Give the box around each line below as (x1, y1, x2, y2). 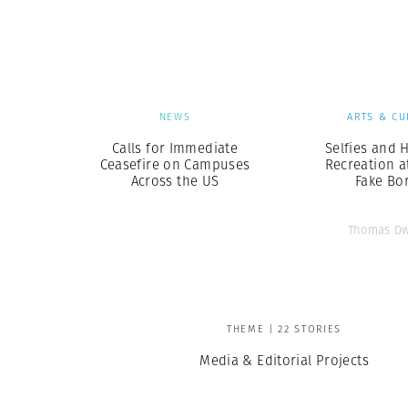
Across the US (130, 171, 219, 190)
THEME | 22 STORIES (227, 321, 342, 336)
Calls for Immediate (111, 138, 239, 158)
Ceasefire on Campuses (99, 155, 250, 174)
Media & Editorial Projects (199, 351, 369, 370)
